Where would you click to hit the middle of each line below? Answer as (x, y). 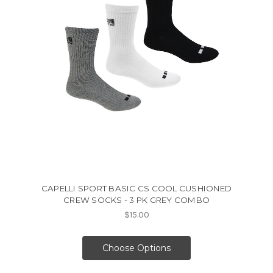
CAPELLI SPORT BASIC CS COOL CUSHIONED (136, 189)
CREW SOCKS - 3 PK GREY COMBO (136, 200)
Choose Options (136, 248)
